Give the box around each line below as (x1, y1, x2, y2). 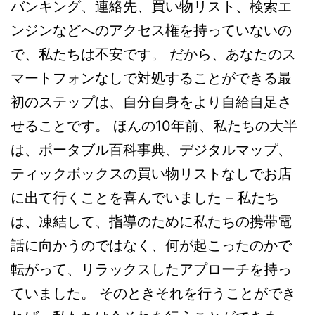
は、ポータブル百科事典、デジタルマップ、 (11, 141, 292, 159)
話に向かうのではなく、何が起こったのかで (11, 237, 292, 255)
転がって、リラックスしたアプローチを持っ (11, 261, 292, 278)
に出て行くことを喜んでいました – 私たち (11, 189, 279, 207)
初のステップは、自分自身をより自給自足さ (11, 94, 292, 111)
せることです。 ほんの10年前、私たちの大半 (11, 117, 297, 135)
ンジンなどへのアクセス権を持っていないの (11, 22, 292, 39)
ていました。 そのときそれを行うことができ (11, 285, 296, 302)
